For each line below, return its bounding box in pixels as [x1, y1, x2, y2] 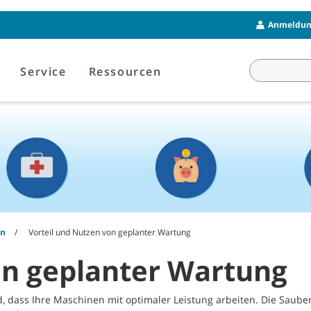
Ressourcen [88, 64, 162, 79]
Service [20, 64, 67, 79]
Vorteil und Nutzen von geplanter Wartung [28, 226, 191, 239]
